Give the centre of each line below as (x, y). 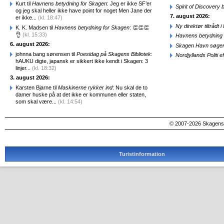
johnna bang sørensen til (46, 54)
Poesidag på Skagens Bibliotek (114, 54)
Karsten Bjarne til (37, 87)
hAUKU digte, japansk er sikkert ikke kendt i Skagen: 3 (82, 61)
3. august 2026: (30, 77)
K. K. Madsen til (35, 27)
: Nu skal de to (130, 87)
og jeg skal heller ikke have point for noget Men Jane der (84, 10)
